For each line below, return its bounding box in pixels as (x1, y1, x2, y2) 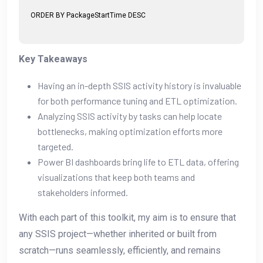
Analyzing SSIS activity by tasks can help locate (38, 110, 222, 122)
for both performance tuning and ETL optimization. (38, 95, 237, 106)
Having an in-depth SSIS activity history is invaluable (38, 79, 241, 91)
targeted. (38, 140, 73, 152)
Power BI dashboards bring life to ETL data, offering (38, 156, 239, 167)
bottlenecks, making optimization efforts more (38, 125, 222, 137)
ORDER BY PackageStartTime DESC (31, 11, 146, 19)
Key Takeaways (19, 53, 87, 65)
